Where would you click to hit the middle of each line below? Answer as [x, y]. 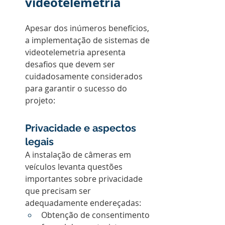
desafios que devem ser [71, 64]
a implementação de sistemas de [88, 40]
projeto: [40, 100]
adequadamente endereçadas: [83, 203]
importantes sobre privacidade [85, 179]
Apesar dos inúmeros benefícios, [88, 28]
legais [39, 142]
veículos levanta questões [75, 167]
